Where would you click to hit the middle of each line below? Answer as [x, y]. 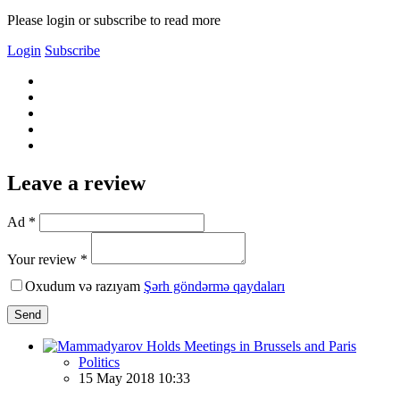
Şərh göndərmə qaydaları [214, 286]
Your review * [47, 259]
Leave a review [76, 183]
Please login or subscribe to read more [114, 20]
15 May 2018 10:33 [134, 378]
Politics [99, 362]
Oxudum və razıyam [84, 286]
